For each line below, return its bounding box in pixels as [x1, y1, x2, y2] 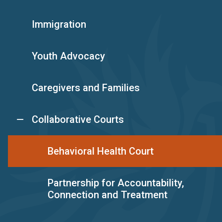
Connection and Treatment [48, 188, 167, 201]
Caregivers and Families [32, 81, 140, 94]
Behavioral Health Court [48, 145, 154, 157]
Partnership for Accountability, [48, 176, 184, 189]
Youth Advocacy [32, 50, 105, 62]
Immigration [32, 18, 86, 30]
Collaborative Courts [32, 113, 124, 125]
